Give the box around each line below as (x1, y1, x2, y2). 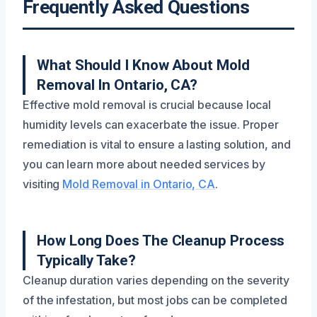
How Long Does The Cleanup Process (37, 232, 285, 249)
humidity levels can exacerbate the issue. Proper (23, 117, 279, 132)
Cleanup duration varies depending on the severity (23, 273, 290, 287)
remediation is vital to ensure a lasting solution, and (23, 137, 291, 151)
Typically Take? (37, 252, 136, 269)
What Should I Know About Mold (37, 57, 250, 74)
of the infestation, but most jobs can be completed (23, 293, 288, 307)
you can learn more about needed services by (23, 157, 265, 171)
